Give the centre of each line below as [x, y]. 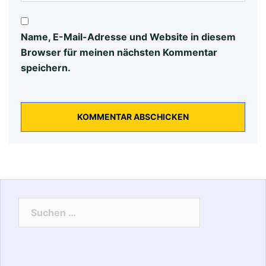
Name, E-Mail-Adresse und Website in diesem [128, 37]
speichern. [46, 67]
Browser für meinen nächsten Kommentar [119, 52]
